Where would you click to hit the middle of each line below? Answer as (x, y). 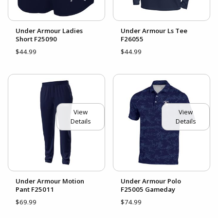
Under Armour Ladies (49, 30)
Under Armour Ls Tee (154, 30)
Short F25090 (36, 39)
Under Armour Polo (151, 181)
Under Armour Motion (50, 181)
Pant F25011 (35, 189)
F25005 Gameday (148, 189)
